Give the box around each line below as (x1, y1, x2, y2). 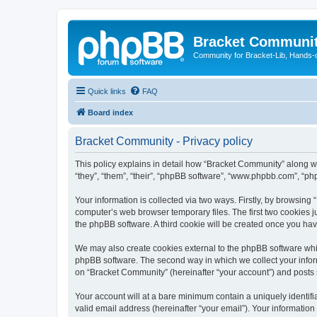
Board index (88, 108, 133, 117)
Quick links (88, 86, 126, 96)
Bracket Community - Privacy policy (75, 134, 253, 147)
